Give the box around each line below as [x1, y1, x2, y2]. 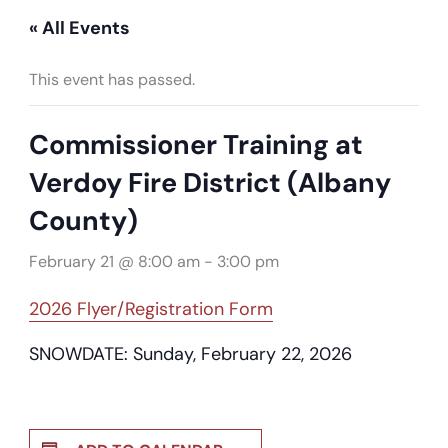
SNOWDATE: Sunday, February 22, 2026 [28, 341, 352, 366]
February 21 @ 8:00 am [28, 250, 200, 272]
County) [28, 202, 138, 238]
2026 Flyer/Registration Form [28, 296, 273, 321]
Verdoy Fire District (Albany [28, 164, 391, 200]
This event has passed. [28, 68, 195, 90]
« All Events [28, 15, 130, 40]
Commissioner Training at [28, 126, 363, 162]
